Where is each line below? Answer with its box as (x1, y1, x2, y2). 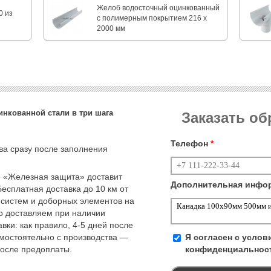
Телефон (171, 139, 211, 149)
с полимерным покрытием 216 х (97, 14, 207, 23)
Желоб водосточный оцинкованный (97, 4, 220, 13)
